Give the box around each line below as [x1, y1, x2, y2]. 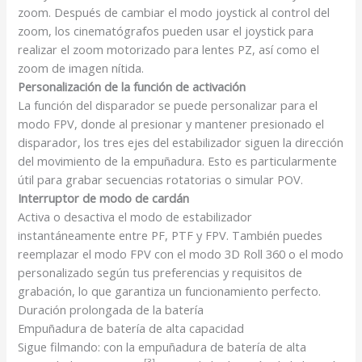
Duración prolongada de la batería [18, 301, 204, 318]
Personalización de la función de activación [18, 78, 246, 95]
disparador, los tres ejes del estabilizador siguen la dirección [18, 133, 344, 150]
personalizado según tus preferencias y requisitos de [18, 263, 303, 280]
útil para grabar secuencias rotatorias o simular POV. [18, 170, 304, 187]
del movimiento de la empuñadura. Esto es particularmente [18, 152, 338, 169]
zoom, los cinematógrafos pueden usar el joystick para [18, 22, 314, 39]
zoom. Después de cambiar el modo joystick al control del [18, 3, 330, 20]
